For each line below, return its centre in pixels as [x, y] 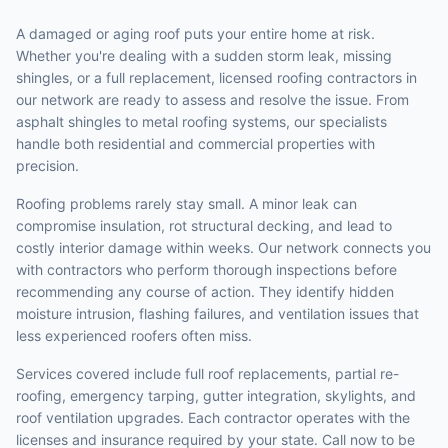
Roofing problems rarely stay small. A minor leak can [186, 203]
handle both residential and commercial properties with [195, 143]
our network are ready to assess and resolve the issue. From [212, 99]
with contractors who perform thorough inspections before [206, 269]
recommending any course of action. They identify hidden [205, 291]
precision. [47, 165]
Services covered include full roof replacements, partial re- [207, 373]
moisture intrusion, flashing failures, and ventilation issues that [217, 313]
